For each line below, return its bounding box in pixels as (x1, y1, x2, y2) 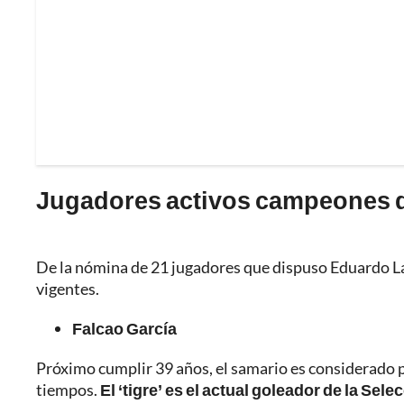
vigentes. (36, 279, 99, 299)
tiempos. (36, 380, 100, 400)
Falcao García (72, 318, 177, 339)
